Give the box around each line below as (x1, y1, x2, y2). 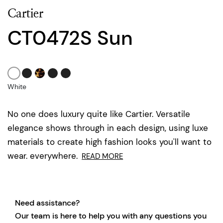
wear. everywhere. (7, 150, 78, 161)
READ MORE (82, 151, 123, 161)
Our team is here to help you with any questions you (15, 210, 207, 221)
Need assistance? (15, 197, 80, 208)
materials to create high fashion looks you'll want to (7, 136, 212, 147)
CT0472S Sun (7, 24, 133, 51)
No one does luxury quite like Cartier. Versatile (7, 108, 190, 119)
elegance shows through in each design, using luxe (7, 122, 208, 133)
